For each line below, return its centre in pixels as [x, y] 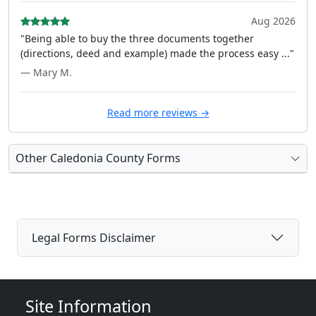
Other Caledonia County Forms [98, 158]
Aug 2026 [273, 21]
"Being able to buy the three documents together [137, 38]
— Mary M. [46, 72]
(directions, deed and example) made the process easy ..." [157, 53]
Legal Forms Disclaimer [94, 237]
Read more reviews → [158, 113]
